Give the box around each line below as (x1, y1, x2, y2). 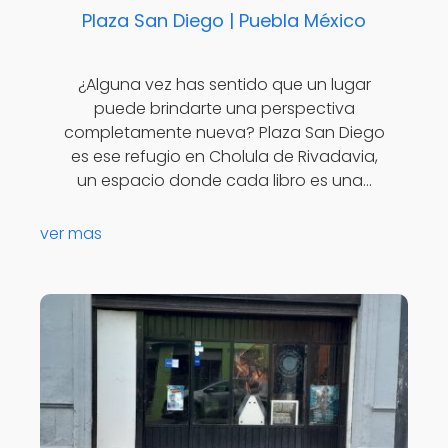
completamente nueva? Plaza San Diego (63, 121, 385, 145)
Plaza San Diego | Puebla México (82, 7, 366, 33)
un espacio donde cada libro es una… (76, 169, 372, 193)
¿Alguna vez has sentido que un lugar (77, 73, 371, 97)
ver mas (40, 221, 102, 245)
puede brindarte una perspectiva (93, 97, 355, 121)
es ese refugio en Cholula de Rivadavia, (70, 145, 378, 169)
